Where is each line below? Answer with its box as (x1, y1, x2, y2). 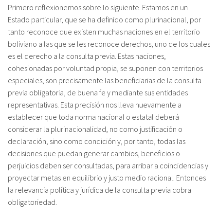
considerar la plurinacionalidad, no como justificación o (8, 124, 182, 134)
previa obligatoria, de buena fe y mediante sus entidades (8, 87, 188, 97)
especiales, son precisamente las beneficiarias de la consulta (8, 75, 201, 85)
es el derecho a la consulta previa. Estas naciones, (8, 51, 166, 61)
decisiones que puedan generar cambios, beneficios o (8, 148, 180, 158)
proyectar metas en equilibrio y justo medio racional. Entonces (8, 172, 206, 182)
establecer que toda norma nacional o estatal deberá (8, 111, 179, 122)
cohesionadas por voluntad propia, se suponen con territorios (8, 63, 203, 73)
